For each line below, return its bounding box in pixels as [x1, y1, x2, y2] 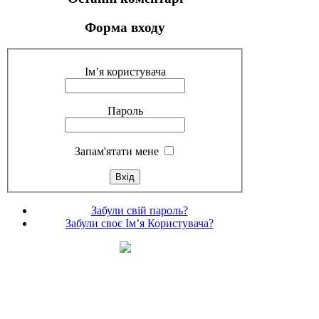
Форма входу [85, 19, 165, 35]
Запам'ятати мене [74, 145, 159, 158]
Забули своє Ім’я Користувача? [65, 217, 214, 230]
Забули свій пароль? [90, 204, 188, 217]
